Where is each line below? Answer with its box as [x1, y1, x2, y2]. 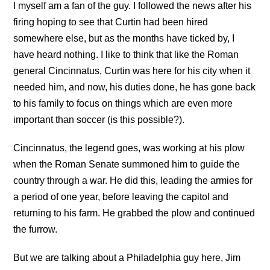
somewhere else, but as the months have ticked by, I [13, 33, 235, 44]
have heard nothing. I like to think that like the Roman [13, 49, 239, 60]
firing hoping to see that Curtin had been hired [13, 17, 209, 28]
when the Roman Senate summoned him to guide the [13, 159, 240, 170]
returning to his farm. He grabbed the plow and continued [13, 208, 256, 219]
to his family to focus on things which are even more [13, 98, 233, 109]
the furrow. [13, 224, 58, 235]
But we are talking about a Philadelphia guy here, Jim [13, 253, 241, 263]
